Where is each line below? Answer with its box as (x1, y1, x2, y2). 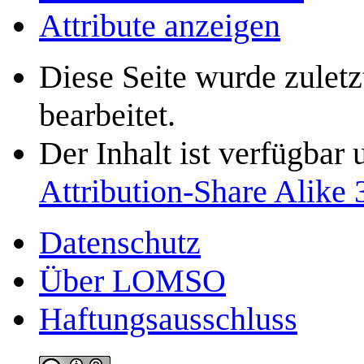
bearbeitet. (39, 96, 175, 133)
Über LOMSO (39, 262, 226, 299)
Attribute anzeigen (39, 6, 280, 44)
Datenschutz (39, 223, 201, 261)
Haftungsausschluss (39, 300, 297, 337)
